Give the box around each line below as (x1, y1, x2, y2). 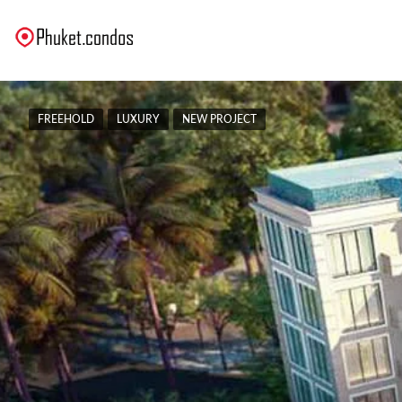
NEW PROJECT (182, 114, 257, 125)
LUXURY (117, 114, 160, 125)
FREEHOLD (38, 114, 94, 125)
